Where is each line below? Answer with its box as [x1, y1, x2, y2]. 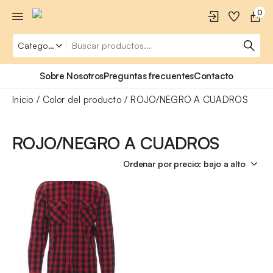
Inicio [12, 94, 34, 105]
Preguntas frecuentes [104, 70, 194, 82]
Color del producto [42, 94, 122, 105]
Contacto [194, 70, 233, 82]
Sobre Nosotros [40, 70, 104, 82]
